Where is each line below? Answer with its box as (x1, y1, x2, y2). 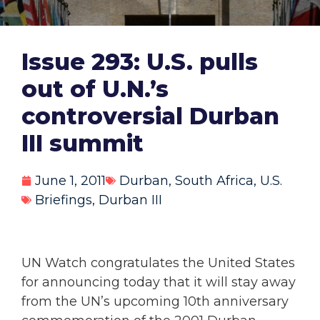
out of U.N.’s (21, 74, 169, 103)
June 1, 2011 (35, 172, 106, 189)
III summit (21, 129, 144, 157)
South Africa (175, 172, 254, 189)
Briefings (35, 191, 92, 208)
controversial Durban (21, 101, 279, 130)
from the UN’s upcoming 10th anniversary (21, 294, 289, 310)
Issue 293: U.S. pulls (21, 47, 258, 76)
